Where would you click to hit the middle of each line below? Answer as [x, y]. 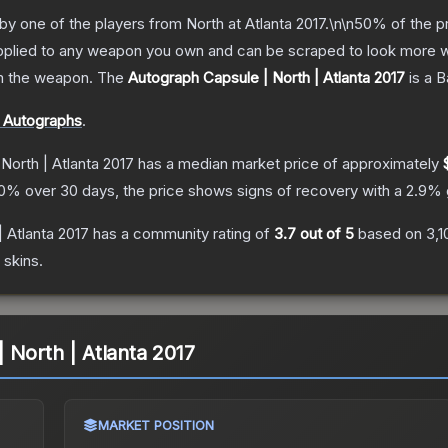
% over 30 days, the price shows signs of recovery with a [206, 191]
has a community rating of [181, 234]
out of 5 [325, 234]
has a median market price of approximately [288, 164]
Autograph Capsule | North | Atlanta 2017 [266, 78]
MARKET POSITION [155, 425]
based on [390, 234]
